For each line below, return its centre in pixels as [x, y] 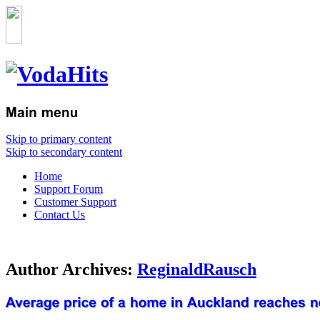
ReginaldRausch [197, 269]
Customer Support [75, 201]
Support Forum [69, 189]
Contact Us [60, 214]
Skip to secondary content [64, 151]
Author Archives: [71, 269]
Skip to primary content [59, 139]
